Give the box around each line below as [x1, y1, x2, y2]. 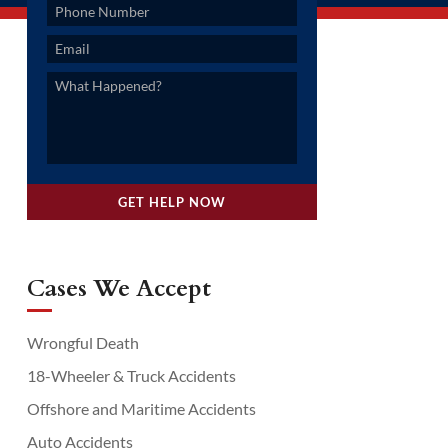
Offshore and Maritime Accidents [26, 398, 256, 418]
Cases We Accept [26, 271, 211, 305]
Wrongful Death [26, 332, 139, 352]
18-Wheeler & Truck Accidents [26, 365, 236, 385]
